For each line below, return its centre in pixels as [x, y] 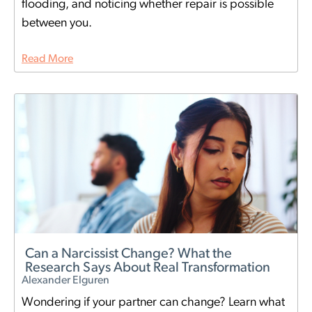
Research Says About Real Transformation [148, 268]
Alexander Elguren [65, 281]
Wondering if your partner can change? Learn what [153, 303]
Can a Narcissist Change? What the [128, 255]
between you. [57, 24]
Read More [47, 60]
